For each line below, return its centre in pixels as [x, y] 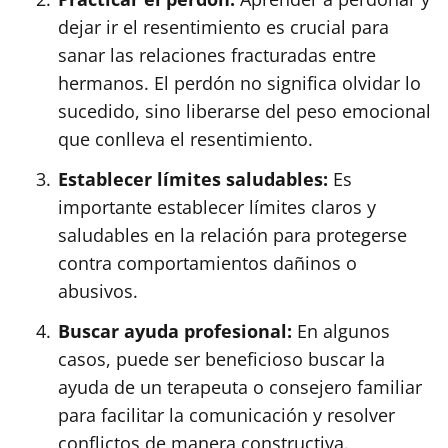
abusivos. [98, 290]
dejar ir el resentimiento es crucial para [223, 26]
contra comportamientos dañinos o [207, 262]
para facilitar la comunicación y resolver [226, 414]
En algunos [341, 330]
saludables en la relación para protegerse [232, 234]
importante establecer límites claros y [217, 206]
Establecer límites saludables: [193, 178]
